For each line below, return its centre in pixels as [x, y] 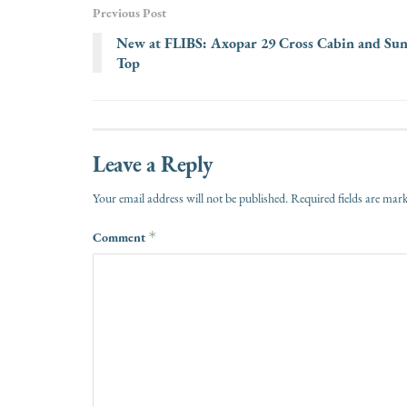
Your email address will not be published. [190, 199]
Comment [120, 238]
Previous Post [129, 13]
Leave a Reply [153, 164]
